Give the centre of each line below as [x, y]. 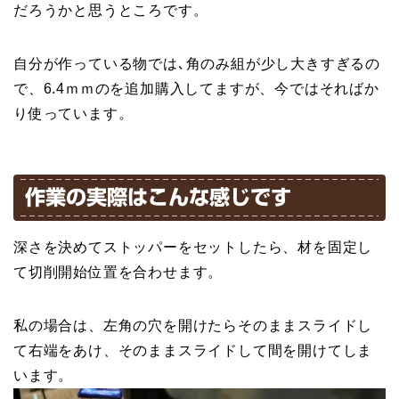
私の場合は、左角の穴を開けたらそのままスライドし [193, 326]
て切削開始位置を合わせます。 [118, 273]
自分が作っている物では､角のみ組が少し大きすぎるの [197, 64]
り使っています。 [73, 114]
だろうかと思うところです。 [111, 11]
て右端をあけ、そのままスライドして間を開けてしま [193, 351]
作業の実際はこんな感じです [158, 198]
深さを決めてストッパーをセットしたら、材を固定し [193, 248]
